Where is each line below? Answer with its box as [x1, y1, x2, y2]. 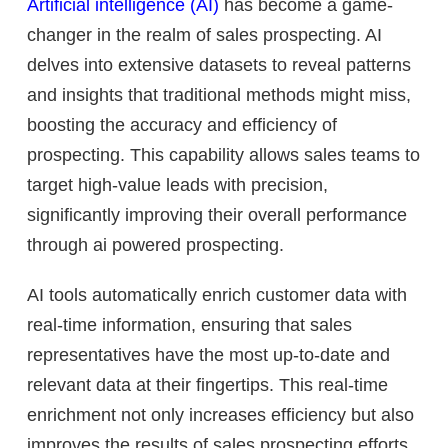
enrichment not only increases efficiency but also [27, 404, 414, 425]
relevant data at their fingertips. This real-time [27, 374, 388, 395]
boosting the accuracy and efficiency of [27, 114, 337, 135]
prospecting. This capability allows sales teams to [27, 144, 420, 165]
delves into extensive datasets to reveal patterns [27, 54, 411, 75]
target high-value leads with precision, [27, 174, 328, 195]
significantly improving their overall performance [27, 204, 407, 225]
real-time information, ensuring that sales [27, 314, 352, 335]
